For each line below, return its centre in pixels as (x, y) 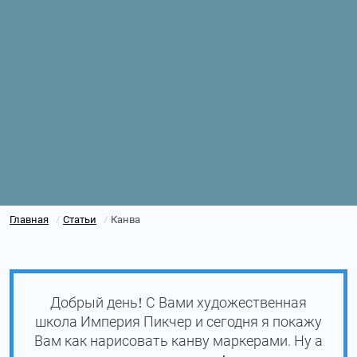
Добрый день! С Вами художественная (178, 302)
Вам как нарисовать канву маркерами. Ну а (178, 340)
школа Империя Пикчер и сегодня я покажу (178, 321)
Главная (29, 219)
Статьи (80, 219)
